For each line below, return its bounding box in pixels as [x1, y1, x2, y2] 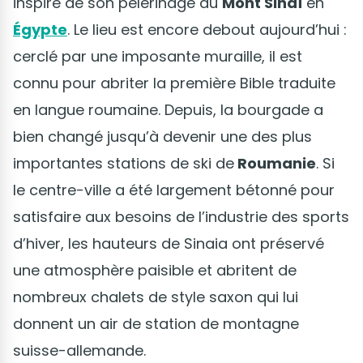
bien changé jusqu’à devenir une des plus [13, 126, 312, 147]
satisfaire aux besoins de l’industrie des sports [13, 207, 349, 228]
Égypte [13, 19, 67, 41]
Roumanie [234, 153, 316, 174]
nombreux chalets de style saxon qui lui [13, 287, 298, 308]
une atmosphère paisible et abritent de [13, 260, 297, 281]
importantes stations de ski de [13, 153, 234, 174]
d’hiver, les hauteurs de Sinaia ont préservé [13, 233, 324, 254]
